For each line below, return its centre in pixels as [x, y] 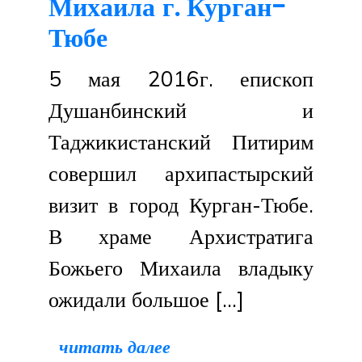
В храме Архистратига [181, 236]
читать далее [114, 347]
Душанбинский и [181, 110]
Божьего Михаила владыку [181, 268]
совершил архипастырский [181, 173]
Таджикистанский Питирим [181, 142]
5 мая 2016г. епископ [181, 79]
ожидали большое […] [146, 299]
